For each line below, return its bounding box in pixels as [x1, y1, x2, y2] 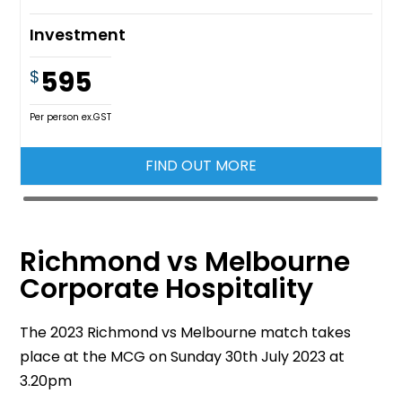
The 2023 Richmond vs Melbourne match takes [20, 321, 352, 343]
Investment [30, 23, 127, 46]
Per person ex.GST [30, 109, 112, 124]
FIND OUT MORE [144, 154, 257, 176]
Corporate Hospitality [20, 269, 314, 308]
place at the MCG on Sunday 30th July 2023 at [20, 345, 345, 367]
